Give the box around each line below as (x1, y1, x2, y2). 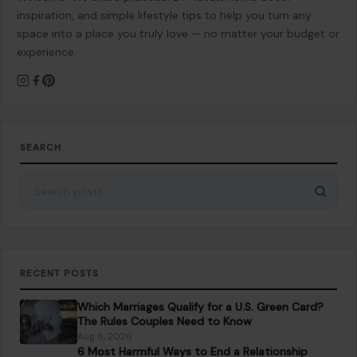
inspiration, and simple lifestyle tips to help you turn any (17, 7, 312, 22)
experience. (17, 44, 76, 59)
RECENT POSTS (20, 266, 99, 280)
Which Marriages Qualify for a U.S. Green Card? (77, 299, 324, 314)
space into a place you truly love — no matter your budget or (17, 25, 339, 41)
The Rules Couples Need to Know (77, 313, 252, 328)
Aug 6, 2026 (77, 329, 132, 343)
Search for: (19, 175, 82, 192)
